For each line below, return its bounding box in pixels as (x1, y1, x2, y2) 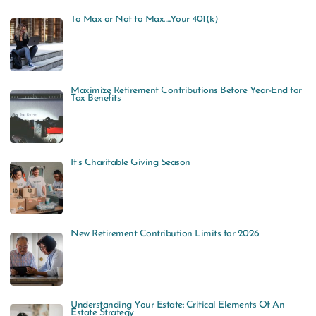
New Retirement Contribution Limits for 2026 (71, 228, 260, 239)
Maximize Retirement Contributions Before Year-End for (71, 85, 302, 97)
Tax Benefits (71, 93, 121, 104)
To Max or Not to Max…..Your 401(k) (71, 14, 219, 25)
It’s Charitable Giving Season (71, 157, 190, 168)
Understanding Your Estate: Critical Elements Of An (71, 300, 285, 311)
